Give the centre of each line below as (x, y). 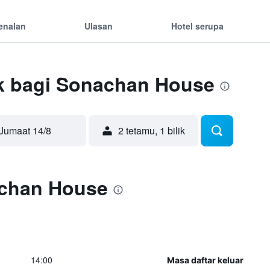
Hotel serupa (197, 26)
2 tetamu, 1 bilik (152, 130)
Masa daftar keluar (205, 260)
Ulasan (99, 26)
